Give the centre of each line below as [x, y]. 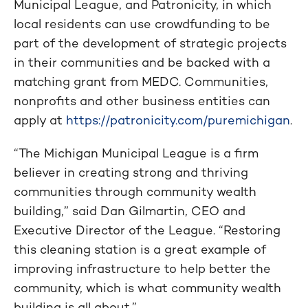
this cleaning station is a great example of [140, 249]
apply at [40, 120]
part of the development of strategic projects [150, 43]
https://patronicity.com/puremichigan [178, 120]
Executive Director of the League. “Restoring [147, 230]
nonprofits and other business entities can [142, 100]
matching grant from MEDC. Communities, [141, 81]
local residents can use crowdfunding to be [142, 23]
